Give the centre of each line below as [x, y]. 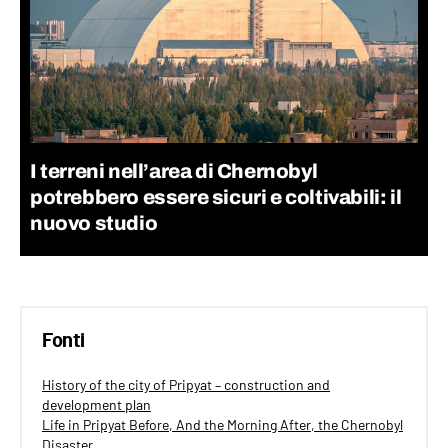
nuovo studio [94, 223]
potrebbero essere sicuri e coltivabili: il [216, 197]
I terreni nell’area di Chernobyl [174, 171]
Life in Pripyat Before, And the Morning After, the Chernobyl [222, 425]
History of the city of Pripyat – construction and [186, 385]
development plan [96, 405]
